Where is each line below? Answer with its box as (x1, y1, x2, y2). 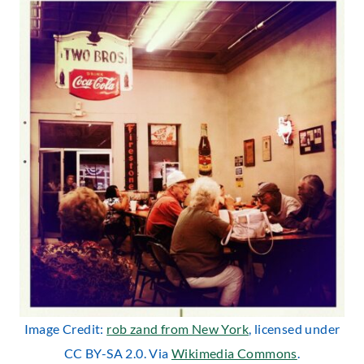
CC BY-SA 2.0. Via (63, 344, 171, 361)
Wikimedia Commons (171, 344, 297, 361)
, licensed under (249, 320, 340, 336)
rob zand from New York (106, 320, 249, 336)
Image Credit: (24, 320, 107, 336)
